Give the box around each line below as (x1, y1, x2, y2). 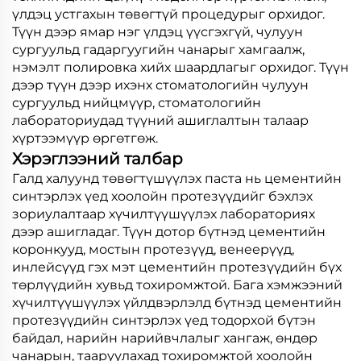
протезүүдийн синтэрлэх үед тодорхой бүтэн (12, 313, 316, 329)
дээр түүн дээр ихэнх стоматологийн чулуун (12, 77, 309, 93)
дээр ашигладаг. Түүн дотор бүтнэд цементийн (12, 224, 326, 240)
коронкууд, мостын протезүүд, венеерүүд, (12, 242, 294, 258)
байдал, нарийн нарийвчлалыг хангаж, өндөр (12, 330, 317, 346)
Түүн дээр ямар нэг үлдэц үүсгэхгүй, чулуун (12, 24, 303, 40)
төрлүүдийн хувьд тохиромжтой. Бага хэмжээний (12, 277, 342, 293)
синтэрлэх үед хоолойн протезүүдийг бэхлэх (12, 189, 313, 205)
